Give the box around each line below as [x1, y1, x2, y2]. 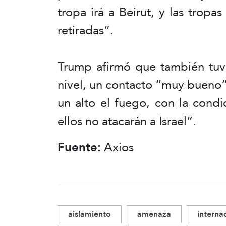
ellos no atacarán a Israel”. [58, 109, 196, 132]
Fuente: [58, 136, 104, 158]
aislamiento [68, 207, 111, 221]
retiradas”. [58, 19, 114, 41]
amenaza [137, 207, 171, 221]
